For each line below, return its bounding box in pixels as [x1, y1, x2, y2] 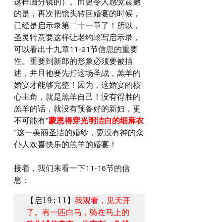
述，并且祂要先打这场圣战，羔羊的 [14, 69, 141, 77]
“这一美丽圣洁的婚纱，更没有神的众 [14, 129, 144, 137]
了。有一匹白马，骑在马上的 [26, 208, 129, 217]
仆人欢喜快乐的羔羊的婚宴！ [14, 141, 117, 149]
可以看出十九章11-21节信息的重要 [14, 46, 138, 54]
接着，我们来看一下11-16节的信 [14, 165, 130, 172]
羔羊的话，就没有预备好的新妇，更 [14, 105, 141, 113]
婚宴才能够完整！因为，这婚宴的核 [14, 81, 141, 89]
